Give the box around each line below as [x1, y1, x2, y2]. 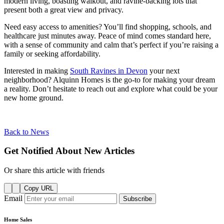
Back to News [4, 127, 49, 136]
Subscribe [123, 195, 152, 203]
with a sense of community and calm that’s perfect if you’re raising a [4, 40, 218, 49]
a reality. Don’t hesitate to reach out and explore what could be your [4, 84, 217, 93]
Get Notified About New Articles [4, 145, 134, 156]
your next [147, 66, 179, 75]
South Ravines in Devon [70, 66, 147, 75]
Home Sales [4, 216, 32, 223]
